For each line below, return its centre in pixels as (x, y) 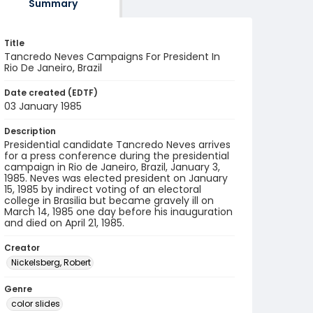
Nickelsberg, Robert (51, 262)
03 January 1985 (43, 106)
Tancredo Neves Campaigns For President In (112, 57)
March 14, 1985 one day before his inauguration (118, 212)
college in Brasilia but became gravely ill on (109, 201)
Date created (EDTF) (51, 93)
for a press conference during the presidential (117, 156)
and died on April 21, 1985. (64, 223)
